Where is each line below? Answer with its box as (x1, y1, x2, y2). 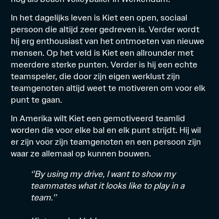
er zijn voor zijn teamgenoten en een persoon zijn (11, 135, 201, 148)
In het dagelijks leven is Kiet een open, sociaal (11, 11, 188, 23)
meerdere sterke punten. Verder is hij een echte (11, 58, 198, 70)
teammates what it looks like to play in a (30, 179, 185, 192)
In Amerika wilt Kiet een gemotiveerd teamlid (11, 112, 186, 125)
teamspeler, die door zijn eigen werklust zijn (11, 70, 180, 82)
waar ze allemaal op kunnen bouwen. (11, 147, 152, 160)
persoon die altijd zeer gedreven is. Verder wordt (11, 23, 200, 35)
